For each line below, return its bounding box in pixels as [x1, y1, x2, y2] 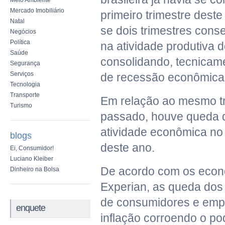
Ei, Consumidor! [10, 145, 54, 152]
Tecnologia [10, 81, 40, 88]
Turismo [10, 102, 32, 109]
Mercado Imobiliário [10, 7, 64, 14]
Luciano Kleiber [10, 155, 53, 162]
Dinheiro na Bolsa [10, 166, 59, 173]
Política [10, 39, 30, 46]
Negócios [10, 28, 36, 35]
